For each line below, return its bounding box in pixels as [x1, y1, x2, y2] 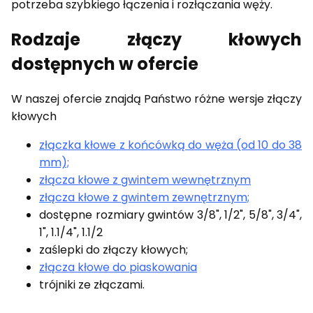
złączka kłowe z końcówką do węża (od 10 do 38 [39, 137, 302, 154]
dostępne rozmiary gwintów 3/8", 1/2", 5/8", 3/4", [39, 207, 302, 224]
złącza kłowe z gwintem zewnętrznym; [39, 189, 249, 206]
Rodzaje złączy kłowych [11, 28, 302, 52]
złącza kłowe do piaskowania [39, 259, 197, 276]
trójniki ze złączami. [39, 277, 145, 293]
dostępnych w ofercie [11, 52, 202, 76]
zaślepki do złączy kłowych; [39, 242, 188, 259]
